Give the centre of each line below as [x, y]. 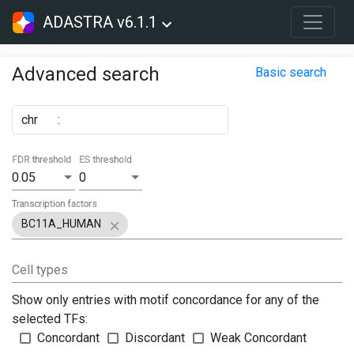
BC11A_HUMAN [61, 224]
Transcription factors [55, 203]
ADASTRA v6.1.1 [100, 22]
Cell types [40, 270]
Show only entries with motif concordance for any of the [166, 300]
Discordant [155, 338]
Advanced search [86, 74]
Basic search [291, 72]
